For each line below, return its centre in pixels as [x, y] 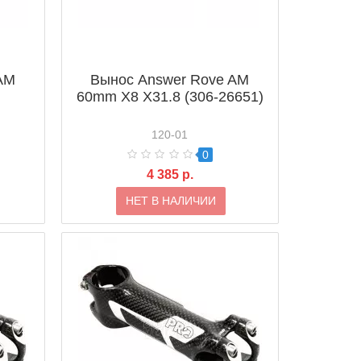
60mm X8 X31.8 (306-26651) [170, 96]
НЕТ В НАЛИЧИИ [170, 201]
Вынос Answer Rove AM [170, 79]
